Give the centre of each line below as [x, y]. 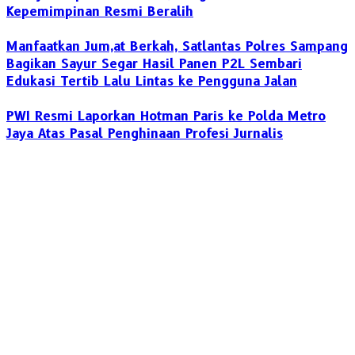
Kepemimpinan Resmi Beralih [100, 12]
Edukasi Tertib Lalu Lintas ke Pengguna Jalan [152, 82]
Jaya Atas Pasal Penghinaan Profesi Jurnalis [145, 134]
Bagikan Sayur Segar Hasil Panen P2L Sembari [154, 64]
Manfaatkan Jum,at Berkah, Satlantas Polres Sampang [177, 47]
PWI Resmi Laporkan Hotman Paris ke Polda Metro [166, 116]
